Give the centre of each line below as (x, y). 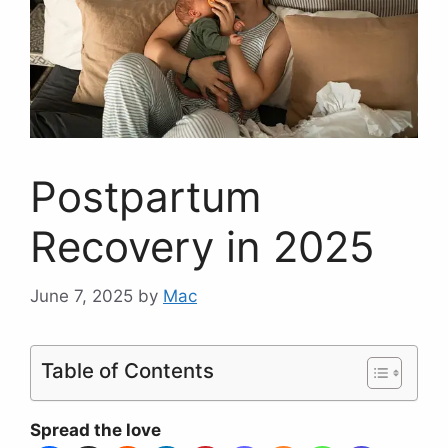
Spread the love (95, 429)
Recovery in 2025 (202, 247)
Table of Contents (127, 370)
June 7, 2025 (81, 295)
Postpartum (146, 197)
